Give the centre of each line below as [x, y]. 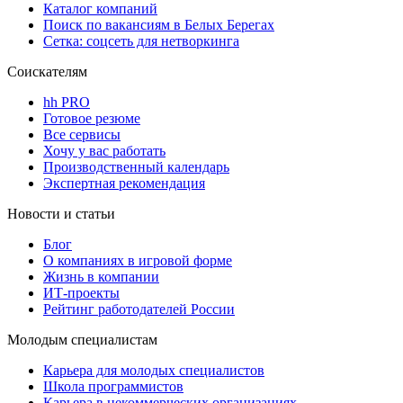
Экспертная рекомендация [124, 183]
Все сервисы [82, 134]
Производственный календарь [136, 166]
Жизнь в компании [101, 276]
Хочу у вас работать [104, 150]
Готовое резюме [92, 118]
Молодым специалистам [82, 339]
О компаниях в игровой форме [138, 260]
